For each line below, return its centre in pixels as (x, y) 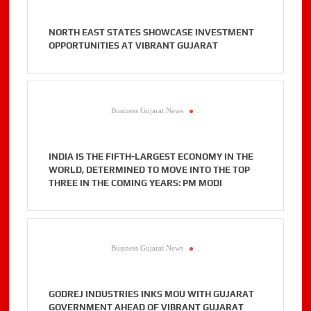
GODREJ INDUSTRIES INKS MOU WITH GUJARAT (152, 294)
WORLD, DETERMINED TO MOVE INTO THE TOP (150, 170)
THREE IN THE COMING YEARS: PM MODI (136, 183)
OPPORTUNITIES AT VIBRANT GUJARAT (134, 46)
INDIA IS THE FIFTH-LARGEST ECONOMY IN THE (151, 157)
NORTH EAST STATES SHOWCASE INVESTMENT (152, 33)
